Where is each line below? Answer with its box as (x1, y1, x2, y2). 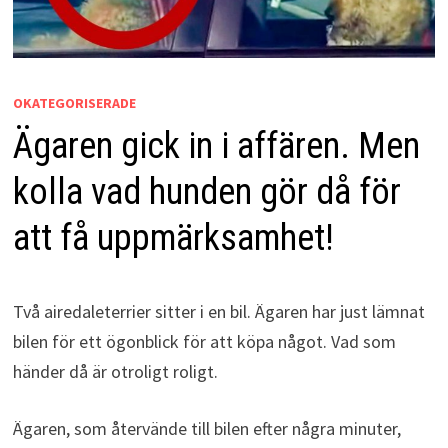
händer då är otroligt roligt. (12, 360, 218, 384)
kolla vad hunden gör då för (12, 171, 401, 214)
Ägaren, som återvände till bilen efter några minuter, (12, 417, 401, 441)
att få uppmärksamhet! (12, 217, 334, 260)
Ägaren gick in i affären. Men (12, 125, 420, 168)
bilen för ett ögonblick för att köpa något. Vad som (12, 330, 396, 354)
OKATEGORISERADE (12, 94, 136, 113)
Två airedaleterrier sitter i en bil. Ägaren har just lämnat (12, 300, 425, 324)
